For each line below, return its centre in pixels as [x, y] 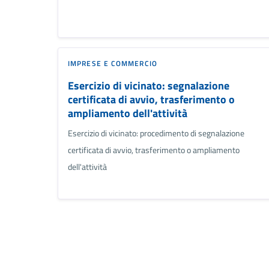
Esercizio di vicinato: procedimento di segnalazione [156, 133]
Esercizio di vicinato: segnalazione [149, 85]
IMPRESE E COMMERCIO [113, 63]
